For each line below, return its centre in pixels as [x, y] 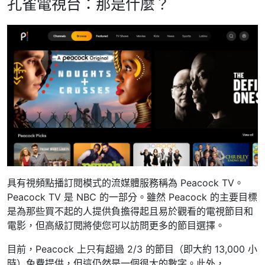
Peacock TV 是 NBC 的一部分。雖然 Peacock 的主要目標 [132, 197]
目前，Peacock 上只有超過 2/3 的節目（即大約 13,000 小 [132, 249]
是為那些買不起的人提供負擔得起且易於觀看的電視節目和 [130, 211]
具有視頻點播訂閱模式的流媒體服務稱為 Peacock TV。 [125, 182]
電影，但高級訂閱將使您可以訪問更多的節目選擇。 [116, 225]
